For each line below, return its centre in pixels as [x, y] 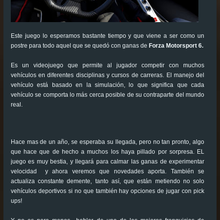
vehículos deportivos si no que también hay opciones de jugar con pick [108, 191]
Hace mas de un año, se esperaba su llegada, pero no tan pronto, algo [108, 142]
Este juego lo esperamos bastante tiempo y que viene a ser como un [108, 36]
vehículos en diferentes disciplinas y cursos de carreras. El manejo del [108, 75]
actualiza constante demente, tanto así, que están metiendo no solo [108, 181]
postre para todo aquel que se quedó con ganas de [80, 46]
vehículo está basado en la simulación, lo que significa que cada [108, 85]
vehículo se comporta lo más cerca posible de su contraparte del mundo [108, 95]
